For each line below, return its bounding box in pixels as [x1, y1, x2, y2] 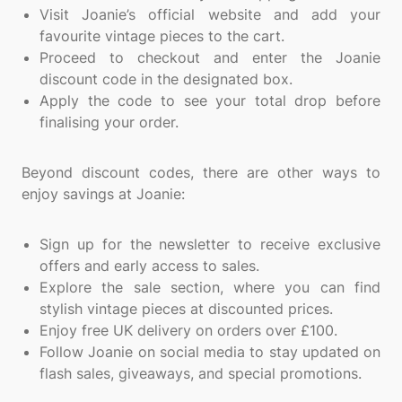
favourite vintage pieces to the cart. [39, 27, 284, 45]
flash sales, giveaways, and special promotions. [39, 364, 362, 382]
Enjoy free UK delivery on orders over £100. [39, 321, 337, 339]
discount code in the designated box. [39, 70, 293, 88]
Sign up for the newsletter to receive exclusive [39, 235, 380, 253]
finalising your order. [39, 113, 179, 131]
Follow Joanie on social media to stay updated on [39, 343, 380, 361]
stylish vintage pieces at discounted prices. [39, 300, 333, 318]
